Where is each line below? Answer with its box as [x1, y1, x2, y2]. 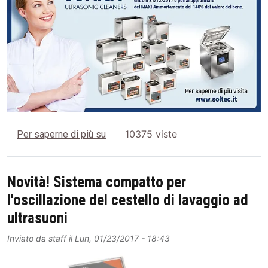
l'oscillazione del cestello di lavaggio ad [7, 191, 248, 209]
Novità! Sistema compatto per [7, 173, 186, 191]
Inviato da [7, 233, 48, 244]
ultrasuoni [7, 209, 68, 227]
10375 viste [125, 127, 177, 140]
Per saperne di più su [17, 128, 106, 140]
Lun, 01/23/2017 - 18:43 [75, 233, 170, 244]
